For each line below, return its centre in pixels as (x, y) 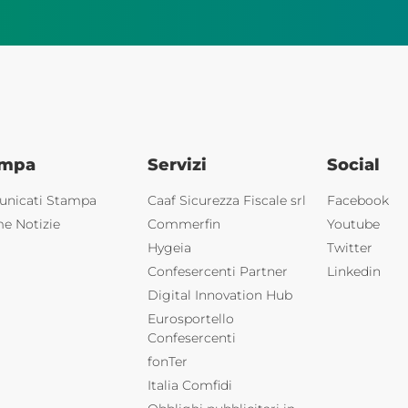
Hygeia (169, 248)
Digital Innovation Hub (219, 296)
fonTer (167, 362)
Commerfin (184, 224)
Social (353, 165)
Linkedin (353, 272)
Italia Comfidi (189, 386)
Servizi (177, 165)
